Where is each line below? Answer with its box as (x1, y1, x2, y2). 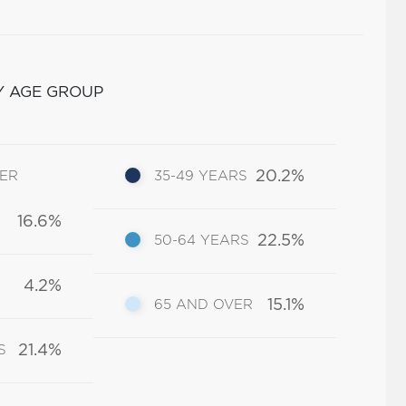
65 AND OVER (154, 298, 254, 312)
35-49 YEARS (154, 169, 248, 183)
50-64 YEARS (154, 234, 250, 247)
